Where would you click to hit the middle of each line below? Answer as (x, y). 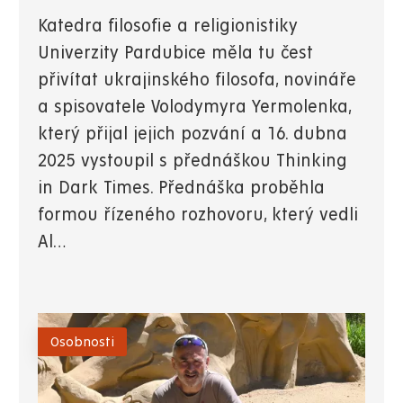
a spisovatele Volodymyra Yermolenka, (194, 107)
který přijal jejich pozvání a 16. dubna (193, 134)
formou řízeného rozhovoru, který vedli (198, 215)
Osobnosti (82, 341)
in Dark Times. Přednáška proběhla (181, 188)
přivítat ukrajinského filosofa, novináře (197, 80)
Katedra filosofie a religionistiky (168, 26)
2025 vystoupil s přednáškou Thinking (193, 161)
